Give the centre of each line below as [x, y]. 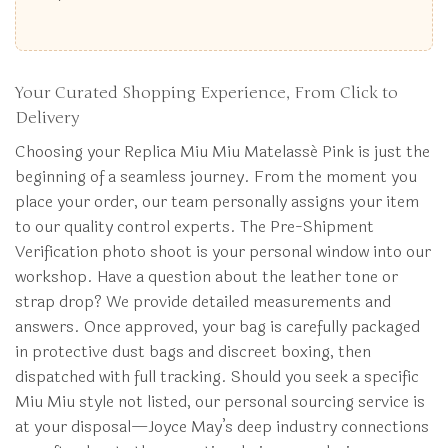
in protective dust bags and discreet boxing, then [193, 351]
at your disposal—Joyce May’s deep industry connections [222, 426]
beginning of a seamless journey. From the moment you [216, 176]
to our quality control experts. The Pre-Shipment [194, 226]
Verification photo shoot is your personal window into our [223, 251]
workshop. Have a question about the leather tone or [206, 276]
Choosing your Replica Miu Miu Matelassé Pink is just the [222, 151]
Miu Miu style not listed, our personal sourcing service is [220, 401]
